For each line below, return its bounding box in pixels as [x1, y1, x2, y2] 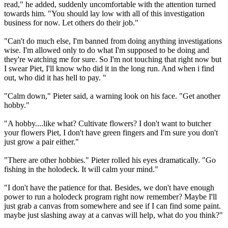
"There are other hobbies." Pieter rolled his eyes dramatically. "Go [4, 155, 216, 164]
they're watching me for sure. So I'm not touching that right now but [4, 54, 221, 64]
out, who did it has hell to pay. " [4, 73, 106, 82]
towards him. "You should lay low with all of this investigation [4, 9, 205, 18]
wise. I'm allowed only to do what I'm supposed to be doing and [4, 45, 209, 54]
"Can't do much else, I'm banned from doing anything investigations [4, 36, 222, 45]
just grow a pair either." [4, 137, 79, 146]
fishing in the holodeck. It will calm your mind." [4, 164, 158, 174]
